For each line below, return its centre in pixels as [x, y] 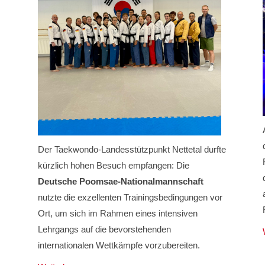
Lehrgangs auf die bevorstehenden [104, 230]
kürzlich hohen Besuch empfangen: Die [113, 166]
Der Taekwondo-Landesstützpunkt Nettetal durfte [132, 150]
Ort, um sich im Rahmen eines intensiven [117, 214]
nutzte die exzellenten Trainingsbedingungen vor [130, 198]
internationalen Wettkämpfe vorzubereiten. [119, 245]
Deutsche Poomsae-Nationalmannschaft [120, 182]
